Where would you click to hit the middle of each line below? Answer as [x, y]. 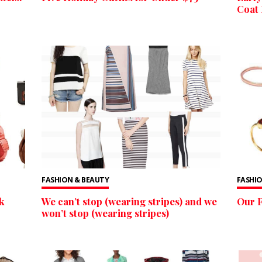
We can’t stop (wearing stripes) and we [130, 201]
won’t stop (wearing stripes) [106, 213]
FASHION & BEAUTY [75, 180]
